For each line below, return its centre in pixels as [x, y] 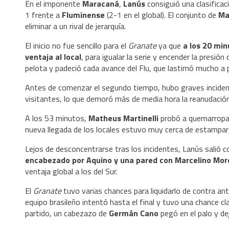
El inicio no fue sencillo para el [77, 45]
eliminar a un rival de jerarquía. [75, 26]
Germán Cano [134, 213]
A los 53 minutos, [57, 118]
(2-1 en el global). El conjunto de [162, 15]
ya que [169, 45]
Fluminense [83, 15]
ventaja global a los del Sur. [71, 171]
